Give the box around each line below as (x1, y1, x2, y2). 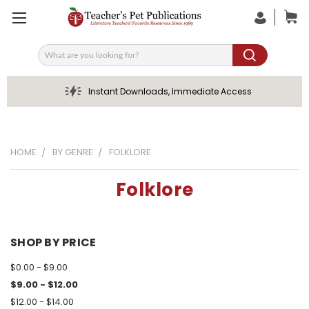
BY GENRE (52, 146, 93, 159)
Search (37, 52, 72, 67)
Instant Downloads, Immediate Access (88, 86, 252, 97)
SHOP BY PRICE (10, 235, 97, 250)
